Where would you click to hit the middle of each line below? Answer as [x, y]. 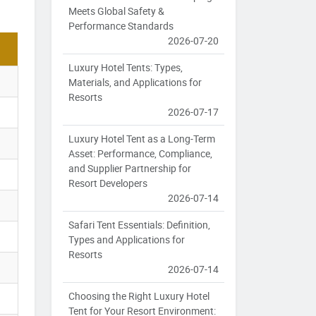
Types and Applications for [127, 240]
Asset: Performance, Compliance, [140, 154]
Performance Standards [121, 26]
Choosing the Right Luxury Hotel [139, 296]
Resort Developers [108, 183]
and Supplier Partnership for [130, 169]
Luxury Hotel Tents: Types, [126, 68]
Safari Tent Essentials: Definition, [139, 225]
